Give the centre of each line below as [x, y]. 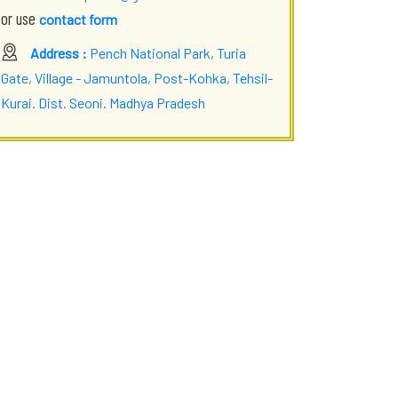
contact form [78, 20]
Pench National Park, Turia [168, 53]
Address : [60, 53]
